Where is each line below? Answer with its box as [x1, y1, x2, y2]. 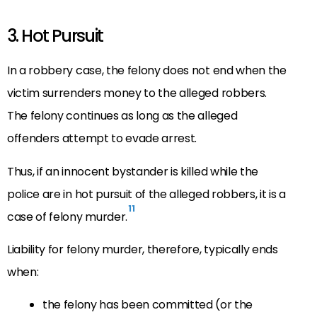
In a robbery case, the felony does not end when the [7, 62, 287, 79]
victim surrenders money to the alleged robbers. [7, 85, 267, 102]
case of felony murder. [7, 208, 127, 225]
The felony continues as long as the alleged [7, 108, 238, 125]
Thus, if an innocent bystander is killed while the [7, 163, 258, 180]
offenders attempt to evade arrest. [7, 130, 197, 147]
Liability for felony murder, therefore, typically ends [7, 241, 278, 258]
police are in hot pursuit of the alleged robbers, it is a [7, 185, 286, 202]
